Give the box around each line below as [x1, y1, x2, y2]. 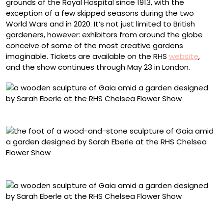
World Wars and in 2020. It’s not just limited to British [6, 18, 195, 29]
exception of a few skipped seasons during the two [6, 7, 194, 18]
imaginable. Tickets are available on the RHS [6, 51, 169, 61]
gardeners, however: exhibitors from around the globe [6, 29, 203, 40]
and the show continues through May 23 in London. [6, 61, 190, 72]
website [169, 51, 198, 61]
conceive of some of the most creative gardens [6, 40, 183, 51]
